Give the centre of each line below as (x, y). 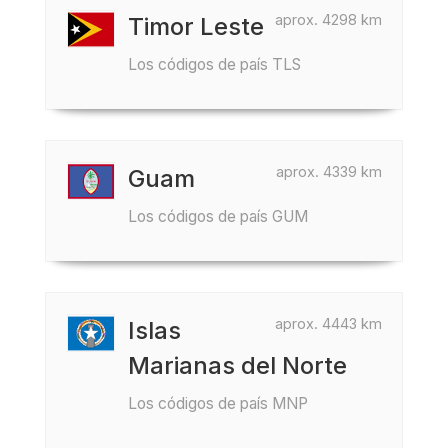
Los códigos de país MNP (218, 403)
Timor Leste (196, 26)
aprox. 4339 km (329, 171)
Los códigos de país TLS (214, 64)
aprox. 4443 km (328, 323)
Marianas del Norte (237, 365)
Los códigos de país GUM (218, 216)
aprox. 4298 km (328, 19)
